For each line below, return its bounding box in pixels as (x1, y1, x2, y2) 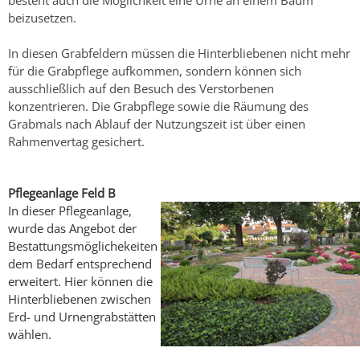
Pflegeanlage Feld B (8, 184, 116, 201)
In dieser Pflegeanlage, (8, 202, 132, 219)
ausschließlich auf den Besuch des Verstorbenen (8, 80, 274, 96)
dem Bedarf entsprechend (8, 255, 152, 272)
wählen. (8, 325, 51, 342)
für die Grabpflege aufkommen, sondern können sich (8, 62, 301, 79)
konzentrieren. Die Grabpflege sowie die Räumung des (8, 97, 309, 114)
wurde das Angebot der (8, 219, 137, 236)
